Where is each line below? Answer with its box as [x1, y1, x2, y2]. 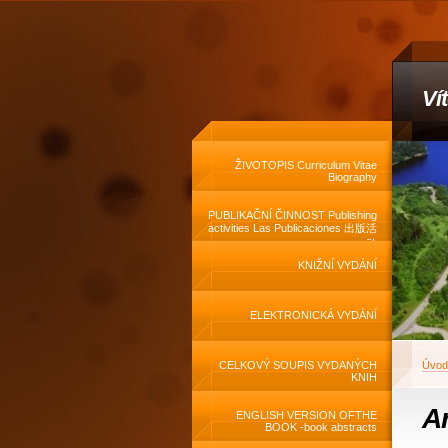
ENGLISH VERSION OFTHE [236, 409, 377, 421]
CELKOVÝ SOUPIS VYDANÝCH [219, 359, 377, 371]
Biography [328, 171, 377, 183]
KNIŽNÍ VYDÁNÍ [298, 259, 377, 271]
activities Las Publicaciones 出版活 [208, 222, 377, 234]
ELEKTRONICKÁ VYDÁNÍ [250, 309, 377, 321]
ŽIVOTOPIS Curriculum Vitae [235, 159, 377, 171]
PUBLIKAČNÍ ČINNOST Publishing [208, 209, 377, 221]
